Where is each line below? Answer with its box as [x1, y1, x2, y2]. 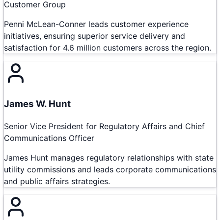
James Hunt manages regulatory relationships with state [4, 152, 214, 163]
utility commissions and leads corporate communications [4, 164, 216, 174]
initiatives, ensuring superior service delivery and [4, 31, 185, 41]
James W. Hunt [4, 98, 71, 110]
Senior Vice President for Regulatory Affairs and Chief [4, 121, 205, 131]
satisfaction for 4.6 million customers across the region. [4, 43, 211, 53]
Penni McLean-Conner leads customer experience [4, 19, 189, 29]
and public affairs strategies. [4, 176, 110, 186]
